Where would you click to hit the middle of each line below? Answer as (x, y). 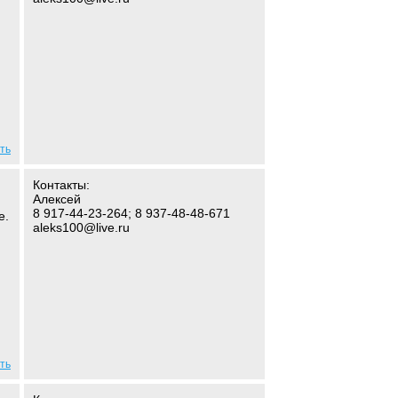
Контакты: (61, 185)
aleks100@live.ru (81, 227)
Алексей (57, 199)
